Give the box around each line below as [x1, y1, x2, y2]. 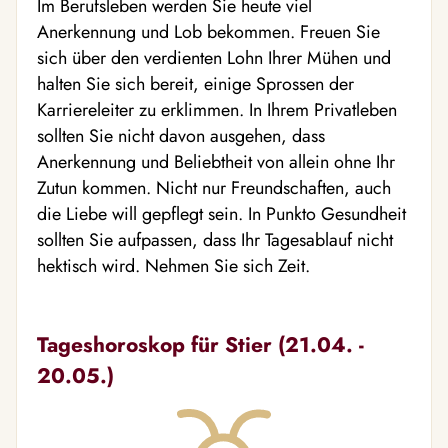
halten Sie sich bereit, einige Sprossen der [37, 71, 354, 97]
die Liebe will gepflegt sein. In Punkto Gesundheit [37, 201, 406, 227]
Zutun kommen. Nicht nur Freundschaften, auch [37, 175, 391, 201]
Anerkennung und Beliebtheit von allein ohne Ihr [37, 149, 395, 175]
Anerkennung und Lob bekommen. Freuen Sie [37, 19, 380, 45]
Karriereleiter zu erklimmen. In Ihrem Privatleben [37, 97, 397, 123]
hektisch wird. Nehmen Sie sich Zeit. [37, 253, 310, 279]
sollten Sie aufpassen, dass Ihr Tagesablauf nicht [37, 227, 393, 253]
